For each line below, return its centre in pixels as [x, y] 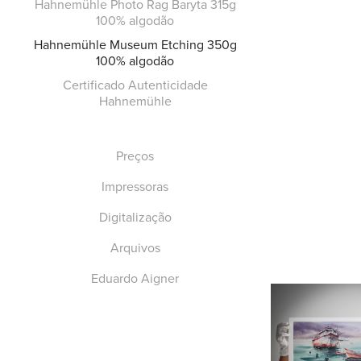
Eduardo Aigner [135, 278]
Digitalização [135, 217]
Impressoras [135, 187]
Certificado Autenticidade [135, 85]
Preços [135, 156]
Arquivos [135, 248]
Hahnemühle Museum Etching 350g [135, 45]
